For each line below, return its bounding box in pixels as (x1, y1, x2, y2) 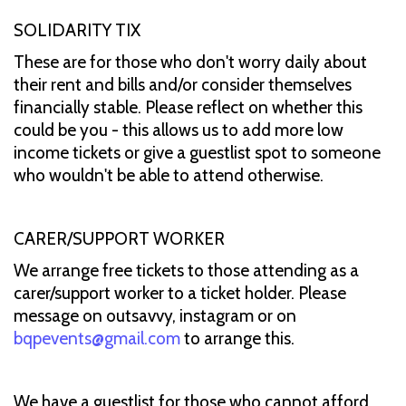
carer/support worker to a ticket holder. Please (14, 282, 346, 304)
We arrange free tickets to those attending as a (14, 259, 359, 281)
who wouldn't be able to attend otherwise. (14, 164, 324, 186)
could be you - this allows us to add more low (14, 119, 343, 140)
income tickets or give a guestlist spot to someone (14, 141, 381, 163)
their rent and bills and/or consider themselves (14, 73, 352, 95)
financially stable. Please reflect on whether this (14, 96, 362, 118)
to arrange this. (180, 327, 295, 349)
